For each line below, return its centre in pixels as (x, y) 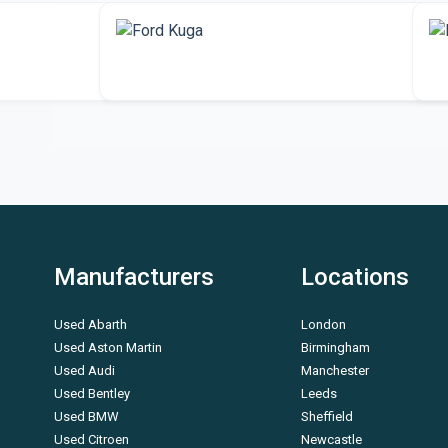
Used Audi (84, 370)
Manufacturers (134, 277)
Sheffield (327, 416)
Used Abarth (90, 324)
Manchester (335, 370)
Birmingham (336, 347)
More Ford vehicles (202, 71)
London (324, 324)
